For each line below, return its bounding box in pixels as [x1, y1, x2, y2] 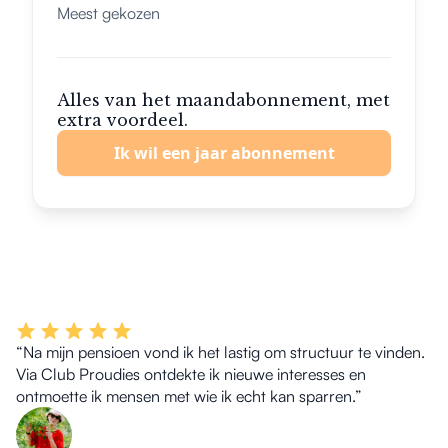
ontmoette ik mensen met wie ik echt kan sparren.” [16, 386, 362, 406]
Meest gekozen [57, 3, 160, 23]
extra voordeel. [57, 110, 188, 130]
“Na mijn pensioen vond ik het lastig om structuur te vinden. [16, 342, 425, 362]
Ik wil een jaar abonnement [113, 142, 335, 164]
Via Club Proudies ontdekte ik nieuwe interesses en [16, 364, 366, 384]
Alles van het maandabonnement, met [57, 90, 390, 110]
